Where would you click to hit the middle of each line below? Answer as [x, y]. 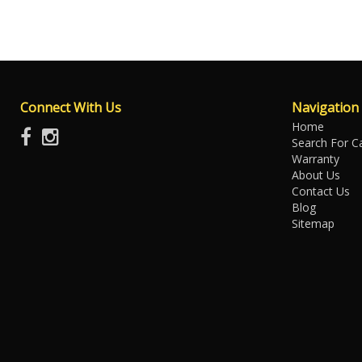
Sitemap [313, 223]
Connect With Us [71, 107]
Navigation [325, 107]
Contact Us [321, 191]
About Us [316, 175]
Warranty [316, 159]
